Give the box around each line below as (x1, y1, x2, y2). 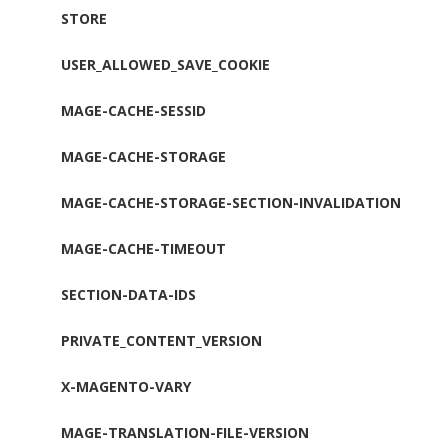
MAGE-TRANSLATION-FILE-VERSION (60, 422, 309, 442)
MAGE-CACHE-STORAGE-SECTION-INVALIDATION (60, 192, 401, 212)
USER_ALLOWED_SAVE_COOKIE (60, 54, 270, 74)
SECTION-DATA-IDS (60, 284, 196, 304)
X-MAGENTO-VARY (60, 376, 191, 396)
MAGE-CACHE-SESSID (60, 100, 206, 120)
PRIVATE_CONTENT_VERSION (60, 330, 262, 350)
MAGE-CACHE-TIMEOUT (60, 238, 226, 258)
